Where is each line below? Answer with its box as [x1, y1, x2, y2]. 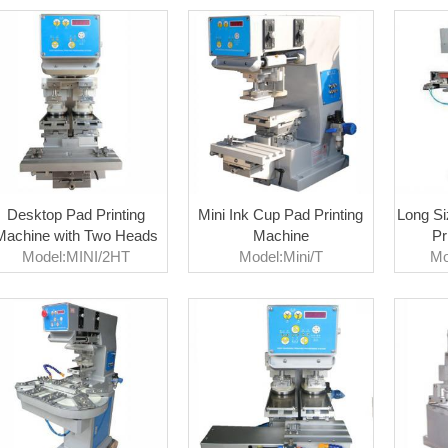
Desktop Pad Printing [6, 205, 145, 223]
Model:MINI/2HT [21, 247, 130, 265]
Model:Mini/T [238, 247, 323, 265]
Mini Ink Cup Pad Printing [198, 205, 364, 223]
